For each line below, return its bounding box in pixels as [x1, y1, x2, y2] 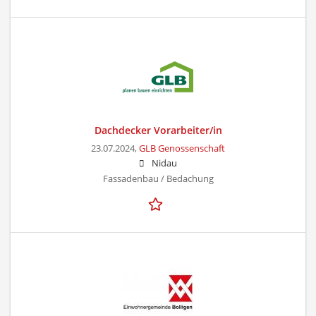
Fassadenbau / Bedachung [102, 172, 214, 185]
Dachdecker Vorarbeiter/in [94, 123, 222, 137]
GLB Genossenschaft [139, 142, 225, 154]
